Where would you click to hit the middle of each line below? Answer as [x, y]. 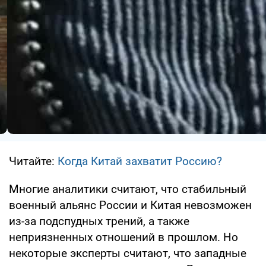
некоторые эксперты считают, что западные [128, 253]
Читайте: [33, 161]
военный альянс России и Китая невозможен [130, 205]
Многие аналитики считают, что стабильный [128, 189]
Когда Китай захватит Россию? [140, 161]
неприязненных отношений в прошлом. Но [123, 237]
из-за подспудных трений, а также [99, 221]
